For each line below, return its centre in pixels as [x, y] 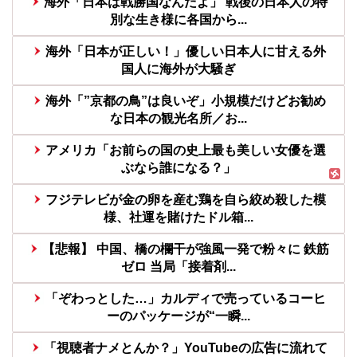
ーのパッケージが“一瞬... [178, 316]
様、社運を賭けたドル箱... [178, 217]
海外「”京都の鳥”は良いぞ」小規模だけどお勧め [185, 100]
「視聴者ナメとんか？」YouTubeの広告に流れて [185, 347]
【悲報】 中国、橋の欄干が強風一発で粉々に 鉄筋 [185, 249]
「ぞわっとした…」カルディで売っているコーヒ [185, 298]
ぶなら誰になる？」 [178, 167]
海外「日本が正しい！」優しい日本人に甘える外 [185, 51]
